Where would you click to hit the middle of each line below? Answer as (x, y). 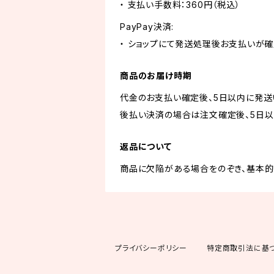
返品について (146, 146)
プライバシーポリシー (151, 248)
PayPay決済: (147, 27)
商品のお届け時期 (156, 76)
